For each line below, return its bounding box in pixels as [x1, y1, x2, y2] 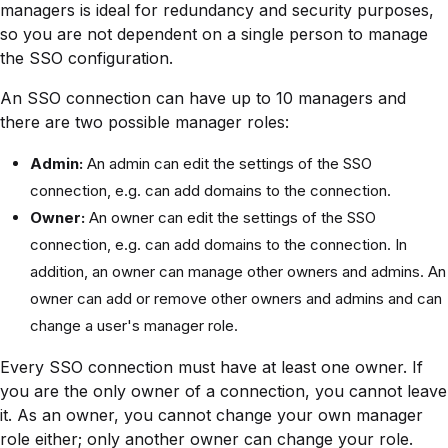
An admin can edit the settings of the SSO [83, 154, 372, 173]
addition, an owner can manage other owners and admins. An [30, 262, 446, 281]
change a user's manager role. [30, 316, 238, 335]
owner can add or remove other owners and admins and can [30, 289, 442, 308]
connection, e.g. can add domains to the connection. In [30, 235, 407, 254]
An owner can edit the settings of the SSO [85, 208, 376, 227]
